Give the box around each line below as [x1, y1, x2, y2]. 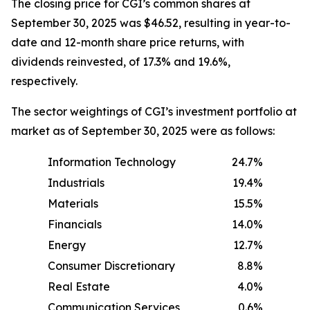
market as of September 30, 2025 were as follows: [11, 124, 275, 138]
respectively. [11, 74, 77, 88]
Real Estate [48, 280, 110, 293]
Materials [48, 197, 98, 210]
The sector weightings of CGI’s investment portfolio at [11, 104, 297, 118]
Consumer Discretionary [48, 259, 175, 273]
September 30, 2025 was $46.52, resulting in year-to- [11, 16, 291, 30]
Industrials [48, 176, 104, 190]
